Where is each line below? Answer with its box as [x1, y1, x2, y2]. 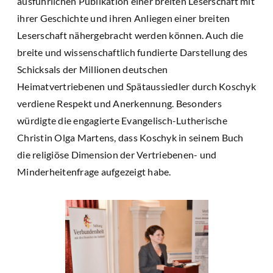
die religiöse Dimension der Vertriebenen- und [17, 148, 217, 160]
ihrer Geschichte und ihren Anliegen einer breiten [17, 12, 230, 24]
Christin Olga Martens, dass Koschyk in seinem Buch [17, 131, 244, 143]
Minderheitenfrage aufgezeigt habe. [17, 165, 171, 177]
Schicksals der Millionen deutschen [17, 63, 168, 75]
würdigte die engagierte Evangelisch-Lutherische [17, 114, 227, 126]
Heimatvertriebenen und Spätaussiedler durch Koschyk [17, 80, 256, 92]
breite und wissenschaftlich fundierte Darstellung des [17, 46, 248, 58]
